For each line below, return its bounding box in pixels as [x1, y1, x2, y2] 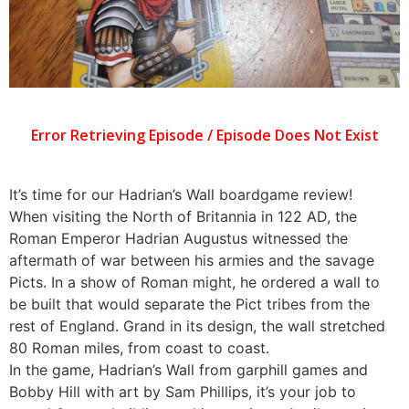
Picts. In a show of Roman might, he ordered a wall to [9, 272, 380, 291]
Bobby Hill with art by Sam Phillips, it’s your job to [9, 382, 356, 401]
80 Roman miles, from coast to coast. [9, 338, 269, 357]
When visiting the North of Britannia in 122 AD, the [9, 206, 357, 225]
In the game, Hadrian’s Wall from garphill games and [9, 360, 368, 379]
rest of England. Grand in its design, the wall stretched [9, 316, 385, 335]
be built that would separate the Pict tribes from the [9, 294, 370, 313]
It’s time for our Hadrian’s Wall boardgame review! [9, 184, 352, 204]
